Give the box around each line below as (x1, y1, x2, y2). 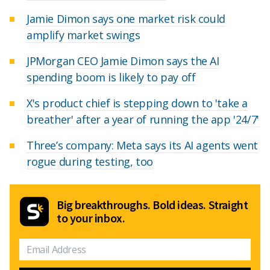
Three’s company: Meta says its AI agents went (27, 137, 259, 152)
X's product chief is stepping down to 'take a (27, 95, 248, 110)
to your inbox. (57, 210, 125, 225)
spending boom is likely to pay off (27, 69, 196, 84)
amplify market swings (27, 27, 140, 42)
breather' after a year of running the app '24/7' (27, 111, 259, 127)
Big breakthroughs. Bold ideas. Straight (57, 196, 248, 212)
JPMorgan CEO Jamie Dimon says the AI (27, 53, 219, 68)
